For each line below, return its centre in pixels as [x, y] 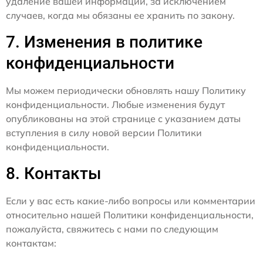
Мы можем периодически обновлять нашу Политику [126, 91]
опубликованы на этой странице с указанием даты [123, 119]
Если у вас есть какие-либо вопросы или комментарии [131, 201]
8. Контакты [54, 174]
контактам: [31, 243]
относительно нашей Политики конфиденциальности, [130, 215]
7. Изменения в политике [104, 42]
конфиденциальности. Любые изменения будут [115, 105]
